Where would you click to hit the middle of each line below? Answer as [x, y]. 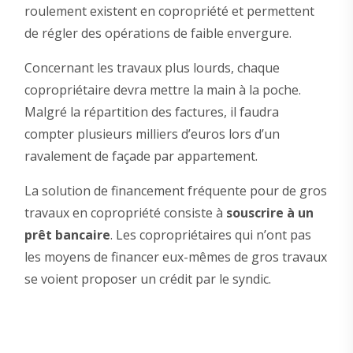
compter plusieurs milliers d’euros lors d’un [152, 134]
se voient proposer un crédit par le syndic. [147, 279]
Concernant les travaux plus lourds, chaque [152, 67]
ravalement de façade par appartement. [141, 156]
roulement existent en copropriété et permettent [169, 11]
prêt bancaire [67, 234]
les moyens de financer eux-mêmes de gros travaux [175, 256]
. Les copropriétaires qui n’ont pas [210, 234]
